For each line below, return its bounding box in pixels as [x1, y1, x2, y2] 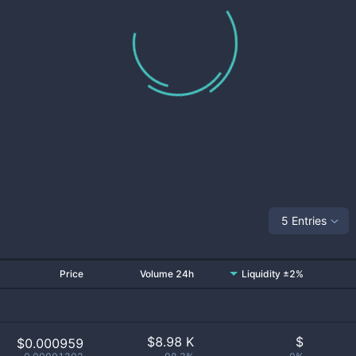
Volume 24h [140, 268, 194, 280]
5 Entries [281, 213, 327, 227]
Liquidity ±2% [242, 268, 304, 280]
